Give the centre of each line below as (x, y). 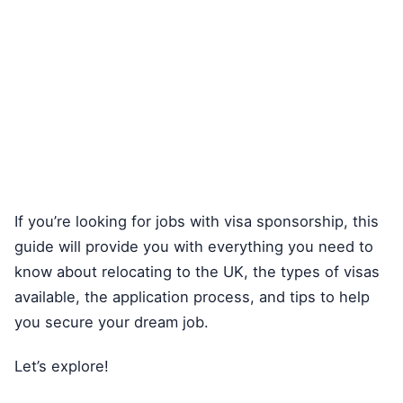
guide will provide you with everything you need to (194, 247)
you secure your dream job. (112, 322)
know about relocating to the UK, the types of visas (197, 272)
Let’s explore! (62, 366)
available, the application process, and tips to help (192, 297)
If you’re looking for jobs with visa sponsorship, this (197, 222)
